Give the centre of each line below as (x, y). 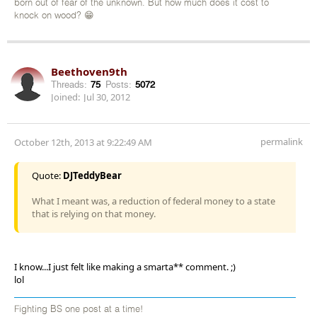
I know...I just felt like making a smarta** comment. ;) (125, 266)
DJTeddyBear (92, 175)
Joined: (65, 97)
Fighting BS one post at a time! (79, 309)
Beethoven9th (89, 71)
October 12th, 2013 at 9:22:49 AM (83, 142)
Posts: (119, 84)
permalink (282, 141)
